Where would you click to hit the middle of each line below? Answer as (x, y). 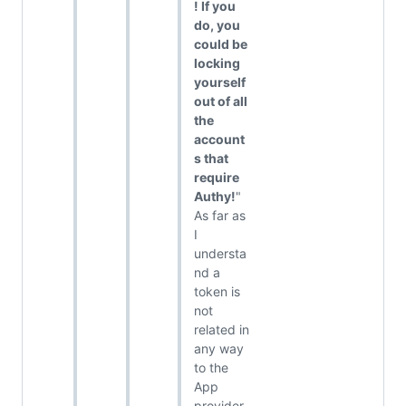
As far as (219, 216)
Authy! (214, 197)
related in (221, 330)
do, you (217, 25)
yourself (219, 82)
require (216, 178)
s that (211, 159)
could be (220, 44)
